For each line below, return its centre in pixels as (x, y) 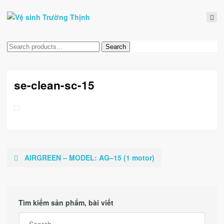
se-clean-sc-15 (54, 85)
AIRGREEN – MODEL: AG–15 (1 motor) (89, 157)
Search (116, 47)
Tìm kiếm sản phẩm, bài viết (66, 202)
